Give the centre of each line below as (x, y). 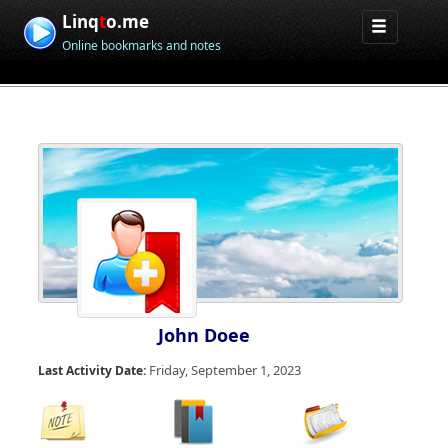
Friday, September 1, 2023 (225, 370)
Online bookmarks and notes (142, 45)
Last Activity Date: (93, 370)
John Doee (204, 335)
